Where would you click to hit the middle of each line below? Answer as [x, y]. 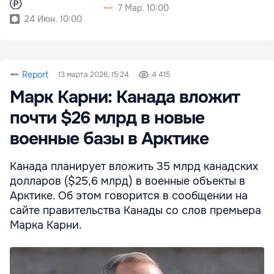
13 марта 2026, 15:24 [94, 74]
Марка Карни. [46, 225]
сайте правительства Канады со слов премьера [135, 210]
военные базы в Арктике [109, 139]
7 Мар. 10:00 [143, 8]
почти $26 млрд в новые [107, 118]
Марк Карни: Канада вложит [125, 97]
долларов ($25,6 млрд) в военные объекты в [128, 181]
